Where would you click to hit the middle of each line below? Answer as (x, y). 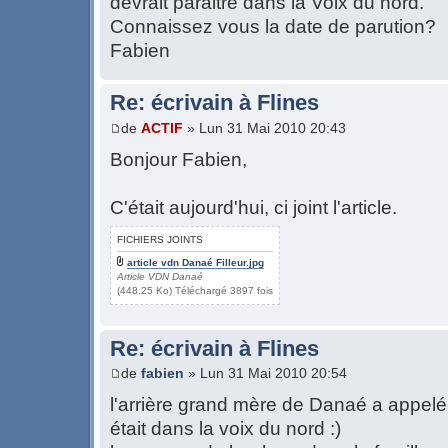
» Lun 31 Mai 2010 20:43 (264, 127)
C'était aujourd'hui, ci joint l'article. (253, 207)
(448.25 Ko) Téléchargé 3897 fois (195, 290)
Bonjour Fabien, (178, 159)
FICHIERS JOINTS (160, 239)
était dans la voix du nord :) (225, 429)
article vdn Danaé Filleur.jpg (195, 262)
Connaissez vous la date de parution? (273, 27)
